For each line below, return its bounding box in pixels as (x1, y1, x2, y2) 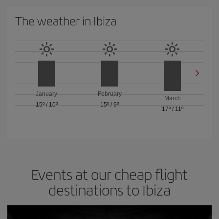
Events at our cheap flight (31, 164, 188, 184)
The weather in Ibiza (15, 12, 116, 29)
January (36, 90, 58, 97)
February (97, 90, 122, 97)
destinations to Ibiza (48, 179, 171, 200)
